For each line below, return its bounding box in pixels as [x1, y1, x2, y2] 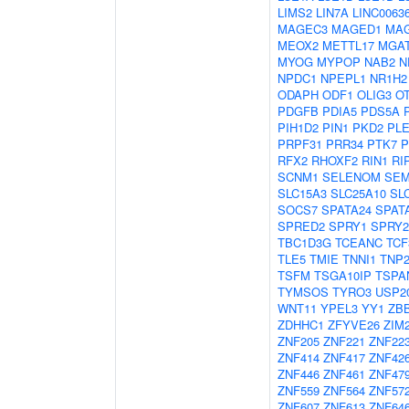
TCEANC [335, 234, 383, 251]
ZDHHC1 [278, 316, 324, 333]
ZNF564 [323, 382, 365, 399]
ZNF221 [323, 332, 365, 350]
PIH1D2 [278, 119, 319, 136]
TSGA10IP [314, 267, 372, 284]
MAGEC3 [278, 20, 328, 37]
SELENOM [322, 168, 381, 185]
